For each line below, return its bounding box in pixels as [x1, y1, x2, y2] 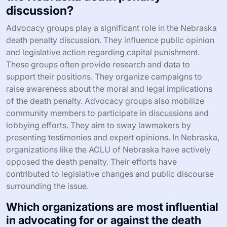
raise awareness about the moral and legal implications [6, 83, 212, 94]
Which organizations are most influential [6, 200, 218, 213]
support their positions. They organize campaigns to [6, 71, 202, 82]
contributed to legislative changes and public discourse [6, 168, 214, 179]
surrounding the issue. [6, 180, 89, 191]
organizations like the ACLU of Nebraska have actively [6, 144, 211, 155]
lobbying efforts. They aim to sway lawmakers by [6, 120, 191, 130]
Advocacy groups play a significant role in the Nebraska [6, 22, 217, 33]
